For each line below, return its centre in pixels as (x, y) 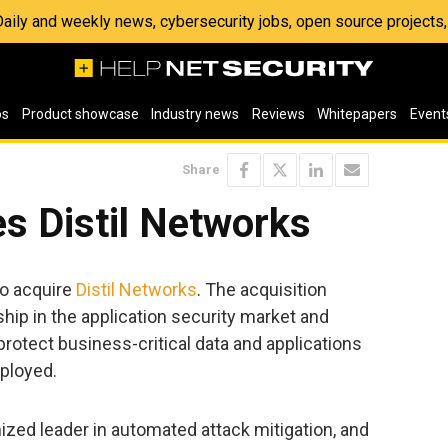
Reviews (278, 114)
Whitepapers (357, 114)
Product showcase (80, 114)
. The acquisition (262, 289)
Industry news (195, 114)
